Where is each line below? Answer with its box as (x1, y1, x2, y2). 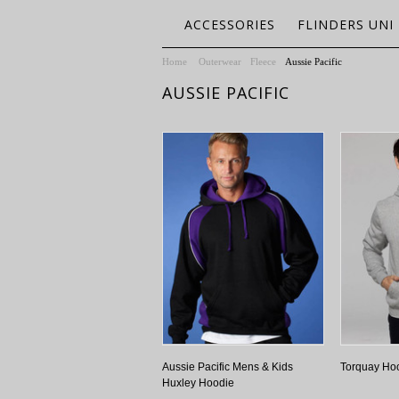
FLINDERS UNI (297, 16, 394, 33)
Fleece (250, 56, 276, 67)
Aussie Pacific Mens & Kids (162, 361, 293, 373)
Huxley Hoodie (162, 377, 234, 389)
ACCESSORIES (184, 16, 275, 33)
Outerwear (199, 56, 241, 67)
